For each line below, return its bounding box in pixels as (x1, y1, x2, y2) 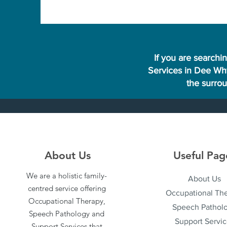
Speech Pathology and (29, 209, 105, 218)
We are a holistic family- (26, 171, 107, 180)
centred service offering (27, 183, 106, 193)
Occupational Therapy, (28, 196, 105, 206)
